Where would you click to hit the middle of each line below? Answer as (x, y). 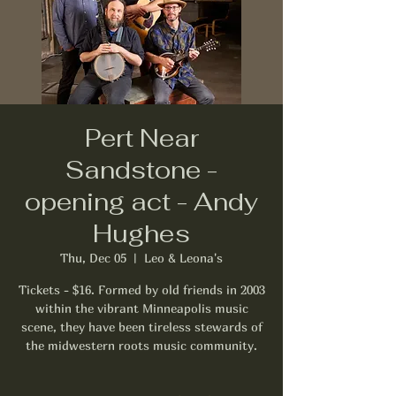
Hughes (141, 233)
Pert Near (141, 137)
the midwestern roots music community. (141, 345)
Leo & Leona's (183, 257)
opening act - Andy (141, 201)
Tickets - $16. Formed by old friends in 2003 (141, 289)
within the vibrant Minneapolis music (141, 308)
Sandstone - (141, 169)
